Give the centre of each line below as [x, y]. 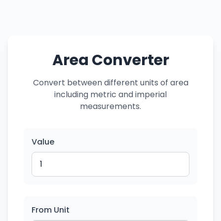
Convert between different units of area [110, 83]
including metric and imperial [110, 94]
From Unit [51, 210]
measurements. [110, 106]
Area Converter [110, 60]
